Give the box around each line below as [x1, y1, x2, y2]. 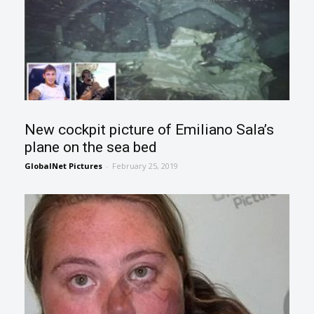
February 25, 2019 [112, 160, 179, 171]
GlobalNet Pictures [25, 160, 103, 171]
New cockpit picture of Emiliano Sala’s [25, 121, 275, 138]
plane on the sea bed [25, 138, 158, 156]
